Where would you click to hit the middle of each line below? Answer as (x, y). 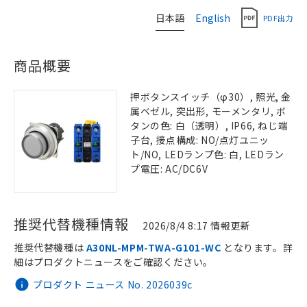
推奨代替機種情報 (71, 224)
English (213, 17)
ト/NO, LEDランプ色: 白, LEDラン (207, 154)
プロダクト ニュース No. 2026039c (113, 284)
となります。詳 (257, 247)
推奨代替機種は (50, 247)
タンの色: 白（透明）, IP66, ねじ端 (209, 125)
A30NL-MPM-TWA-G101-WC (153, 247)
